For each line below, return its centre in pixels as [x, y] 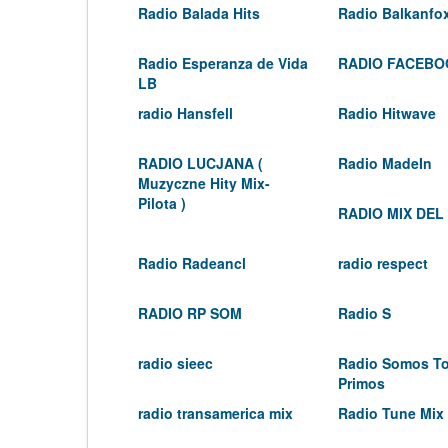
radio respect [383, 263]
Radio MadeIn [385, 163]
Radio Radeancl [192, 263]
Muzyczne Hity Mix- [204, 183]
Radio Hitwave [387, 113]
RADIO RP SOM [190, 313]
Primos [361, 383]
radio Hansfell [185, 113]
